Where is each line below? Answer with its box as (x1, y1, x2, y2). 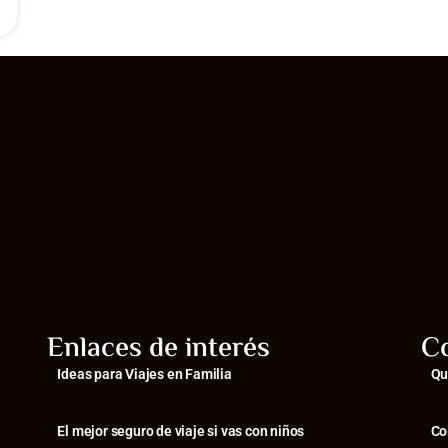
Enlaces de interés (47, 327, 271, 372)
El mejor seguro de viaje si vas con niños (57, 423, 305, 440)
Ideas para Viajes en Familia (57, 366, 232, 383)
